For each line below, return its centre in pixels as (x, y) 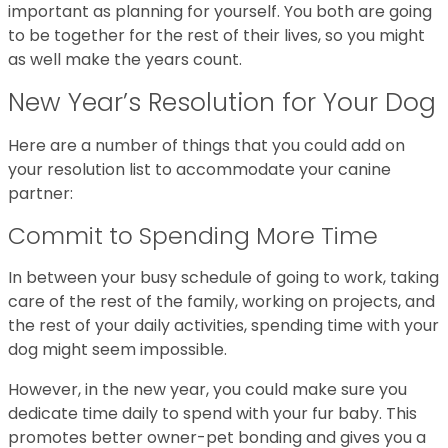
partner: (40, 193)
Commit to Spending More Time (193, 235)
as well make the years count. (127, 59)
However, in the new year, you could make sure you (207, 389)
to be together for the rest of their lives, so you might (216, 35)
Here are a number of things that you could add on (206, 145)
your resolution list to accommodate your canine (199, 169)
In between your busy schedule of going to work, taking (223, 277)
